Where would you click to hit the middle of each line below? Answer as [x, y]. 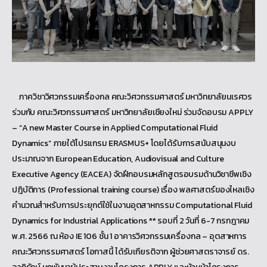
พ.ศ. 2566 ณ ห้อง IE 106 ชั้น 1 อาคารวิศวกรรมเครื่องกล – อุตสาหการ [129, 236]
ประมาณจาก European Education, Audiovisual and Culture [118, 159]
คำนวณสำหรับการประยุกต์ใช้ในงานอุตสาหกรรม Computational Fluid [132, 205]
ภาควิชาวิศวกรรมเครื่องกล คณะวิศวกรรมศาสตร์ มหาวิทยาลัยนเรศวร [132, 97]
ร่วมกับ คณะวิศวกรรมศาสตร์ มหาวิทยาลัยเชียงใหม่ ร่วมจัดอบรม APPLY [133, 112]
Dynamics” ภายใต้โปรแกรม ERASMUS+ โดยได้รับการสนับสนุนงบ [124, 143]
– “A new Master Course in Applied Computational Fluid [115, 128]
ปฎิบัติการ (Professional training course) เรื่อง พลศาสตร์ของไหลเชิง [133, 190]
